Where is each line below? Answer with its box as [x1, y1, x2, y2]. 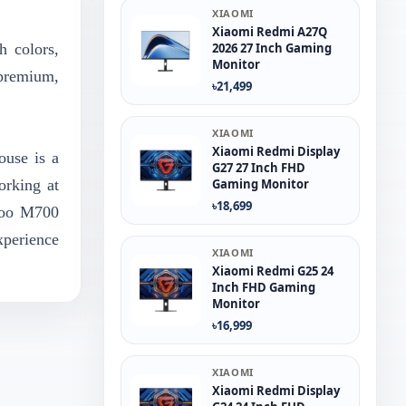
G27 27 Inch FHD [212, 159, 305, 176]
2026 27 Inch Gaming [212, 40, 332, 56]
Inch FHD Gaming [212, 279, 315, 295]
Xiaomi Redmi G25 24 [212, 263, 333, 279]
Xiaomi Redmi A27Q [212, 24, 327, 40]
